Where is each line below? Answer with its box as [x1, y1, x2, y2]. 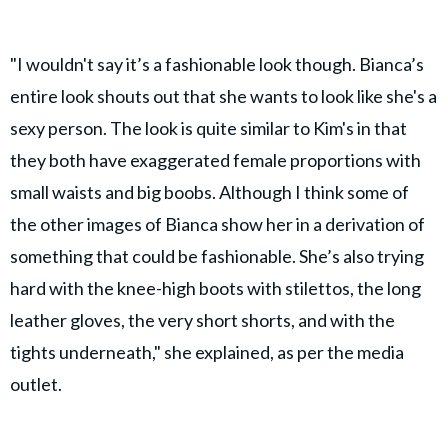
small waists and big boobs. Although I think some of [10, 180, 409, 203]
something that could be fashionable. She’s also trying [10, 244, 424, 267]
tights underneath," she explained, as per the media [10, 340, 404, 363]
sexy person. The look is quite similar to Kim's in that [10, 116, 407, 139]
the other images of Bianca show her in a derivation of [10, 212, 425, 235]
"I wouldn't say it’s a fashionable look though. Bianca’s [10, 52, 424, 75]
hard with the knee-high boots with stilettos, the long [10, 276, 421, 299]
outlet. [10, 372, 62, 395]
